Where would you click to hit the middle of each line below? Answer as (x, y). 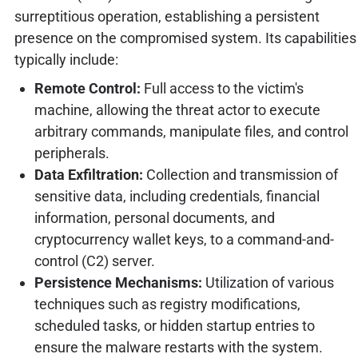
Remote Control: (87, 89)
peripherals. (72, 153)
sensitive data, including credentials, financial (177, 197)
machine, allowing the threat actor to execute (177, 110)
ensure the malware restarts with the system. (178, 348)
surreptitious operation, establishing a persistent (167, 16)
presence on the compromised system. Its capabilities (185, 38)
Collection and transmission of (240, 175)
